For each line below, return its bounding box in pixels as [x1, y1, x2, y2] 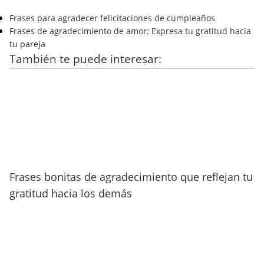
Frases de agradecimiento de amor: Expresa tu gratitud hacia [9, 25, 251, 37]
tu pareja [9, 38, 45, 49]
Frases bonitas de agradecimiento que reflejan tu [9, 170, 253, 184]
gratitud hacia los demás [9, 186, 132, 200]
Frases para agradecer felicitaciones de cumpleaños [9, 12, 215, 24]
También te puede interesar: [9, 51, 161, 67]
